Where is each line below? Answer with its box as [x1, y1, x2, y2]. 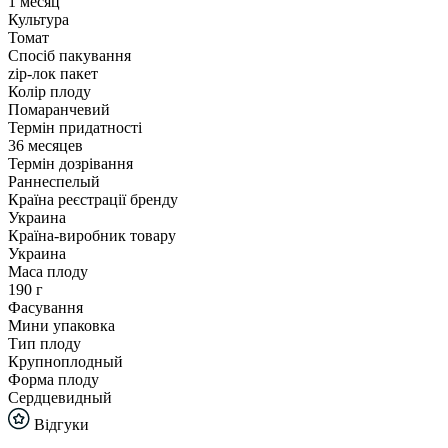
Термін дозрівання [8, 154, 133, 172]
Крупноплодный [8, 352, 123, 370]
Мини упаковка [8, 316, 115, 334]
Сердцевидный [8, 388, 112, 406]
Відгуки [30, 415, 89, 433]
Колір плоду [8, 82, 91, 100]
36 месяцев [8, 136, 83, 154]
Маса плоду [8, 262, 88, 280]
